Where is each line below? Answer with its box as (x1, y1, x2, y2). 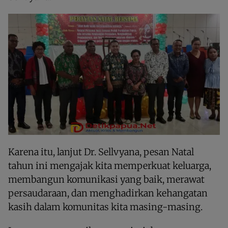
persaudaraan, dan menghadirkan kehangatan (8, 187, 208, 199)
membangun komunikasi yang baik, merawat (8, 174, 205, 185)
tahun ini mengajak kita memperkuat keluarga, (8, 160, 211, 172)
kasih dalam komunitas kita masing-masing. (8, 201, 203, 213)
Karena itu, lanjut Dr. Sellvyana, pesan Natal (8, 146, 194, 158)
